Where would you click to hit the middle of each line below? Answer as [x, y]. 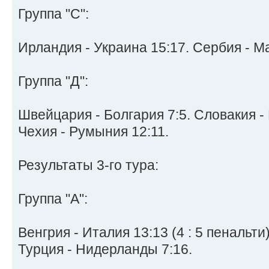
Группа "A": [53, 199]
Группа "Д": [53, 81]
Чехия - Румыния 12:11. [93, 132]
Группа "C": [53, 14]
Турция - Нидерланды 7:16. [105, 249]
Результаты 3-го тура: [88, 165]
